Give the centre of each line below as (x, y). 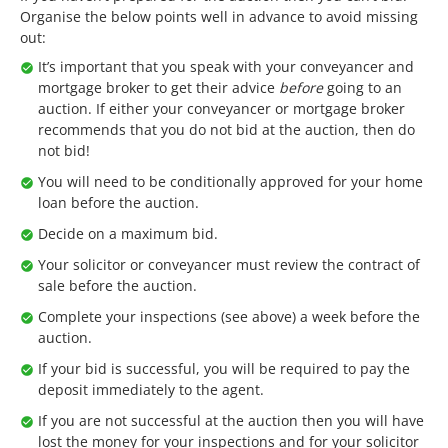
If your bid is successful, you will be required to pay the (224, 368)
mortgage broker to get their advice (158, 87)
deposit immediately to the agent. (151, 389)
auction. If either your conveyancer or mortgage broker (221, 108)
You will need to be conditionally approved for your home (230, 181)
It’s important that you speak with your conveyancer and (226, 66)
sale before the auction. (117, 285)
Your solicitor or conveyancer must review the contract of (229, 264)
